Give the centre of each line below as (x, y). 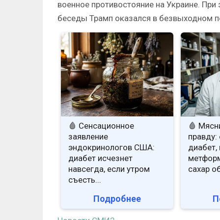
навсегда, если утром (109, 169)
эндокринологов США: (112, 148)
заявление (88, 137)
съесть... (85, 180)
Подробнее (117, 199)
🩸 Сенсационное (101, 126)
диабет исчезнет (101, 158)
